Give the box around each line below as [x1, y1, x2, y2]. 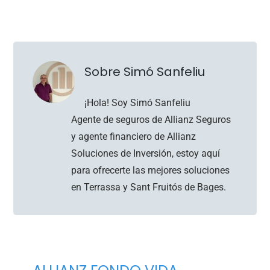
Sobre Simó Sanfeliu [84, 63, 206, 80]
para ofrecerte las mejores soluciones [71, 164, 230, 176]
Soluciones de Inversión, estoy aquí [71, 147, 221, 159]
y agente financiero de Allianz [71, 130, 196, 142]
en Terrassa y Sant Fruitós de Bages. [71, 181, 227, 193]
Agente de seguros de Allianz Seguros [71, 113, 231, 125]
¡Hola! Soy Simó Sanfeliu [84, 96, 191, 108]
